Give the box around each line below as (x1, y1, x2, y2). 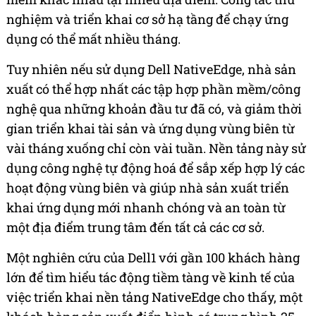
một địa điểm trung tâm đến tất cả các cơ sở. (6, 219, 265, 236)
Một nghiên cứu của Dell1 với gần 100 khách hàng (6, 249, 300, 267)
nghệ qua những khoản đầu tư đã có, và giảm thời (6, 100, 302, 118)
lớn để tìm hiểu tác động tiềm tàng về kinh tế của (6, 269, 295, 286)
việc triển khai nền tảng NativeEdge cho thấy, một (6, 288, 303, 306)
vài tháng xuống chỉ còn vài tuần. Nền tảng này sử (6, 140, 306, 157)
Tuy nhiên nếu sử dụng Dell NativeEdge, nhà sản (6, 61, 296, 78)
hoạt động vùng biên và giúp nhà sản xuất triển (6, 179, 289, 197)
